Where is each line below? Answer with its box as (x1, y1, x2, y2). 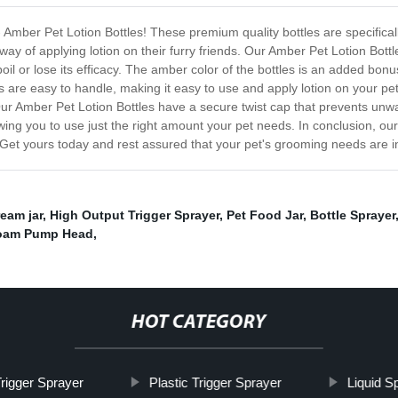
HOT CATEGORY (131, 313, 267, 334)
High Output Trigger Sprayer (50, 208, 219, 223)
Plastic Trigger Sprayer (148, 375, 282, 391)
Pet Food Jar (227, 208, 303, 223)
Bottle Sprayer (310, 208, 395, 223)
